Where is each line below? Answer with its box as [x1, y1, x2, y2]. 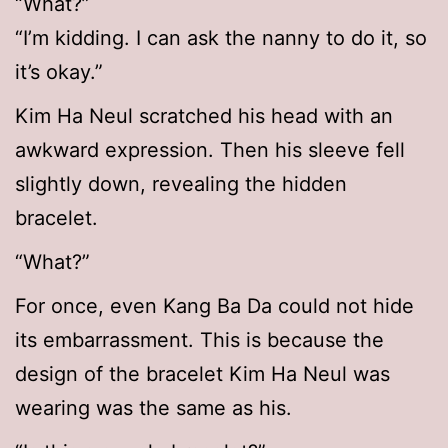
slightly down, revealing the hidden [15, 172, 347, 197]
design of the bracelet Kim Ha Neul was [15, 362, 390, 387]
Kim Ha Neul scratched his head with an [15, 104, 393, 129]
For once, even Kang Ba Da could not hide [15, 294, 414, 319]
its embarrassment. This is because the [15, 328, 384, 353]
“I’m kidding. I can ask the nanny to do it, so [15, 26, 427, 51]
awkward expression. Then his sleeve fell [15, 138, 405, 163]
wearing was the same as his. [15, 396, 292, 421]
